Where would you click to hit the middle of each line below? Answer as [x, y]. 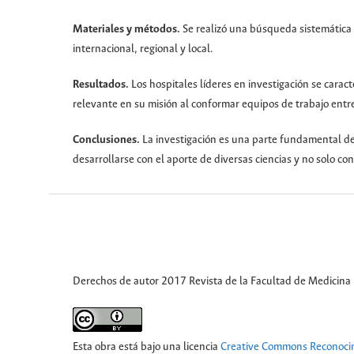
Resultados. [102, 85]
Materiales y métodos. [128, 30]
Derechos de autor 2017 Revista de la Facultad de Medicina [212, 281]
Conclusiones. [107, 141]
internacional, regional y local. [143, 50]
